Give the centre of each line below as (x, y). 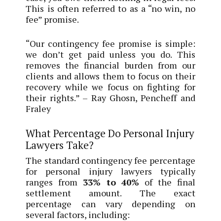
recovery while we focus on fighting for (110, 87)
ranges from (54, 182)
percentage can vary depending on (110, 204)
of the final (167, 182)
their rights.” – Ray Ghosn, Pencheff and (110, 97)
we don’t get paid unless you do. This (110, 54)
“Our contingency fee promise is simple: (110, 43)
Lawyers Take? (60, 145)
